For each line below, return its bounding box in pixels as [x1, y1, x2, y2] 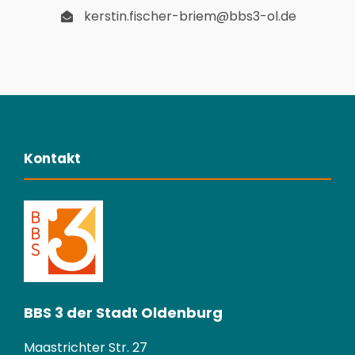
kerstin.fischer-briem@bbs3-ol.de [84, 7, 296, 26]
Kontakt [24, 149, 81, 169]
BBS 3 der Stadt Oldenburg [24, 303, 223, 323]
